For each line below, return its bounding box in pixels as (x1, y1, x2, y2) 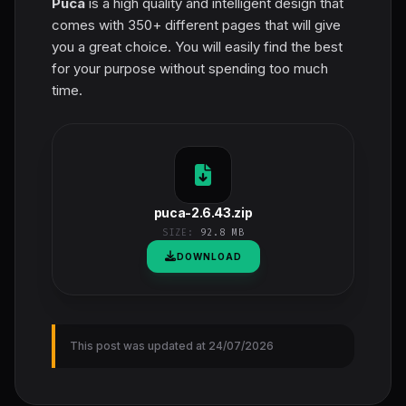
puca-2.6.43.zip (153, 204, 253, 220)
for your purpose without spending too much (52, 59, 328, 77)
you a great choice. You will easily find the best (52, 37, 343, 55)
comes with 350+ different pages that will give (52, 15, 341, 34)
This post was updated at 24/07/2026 (70, 338, 274, 353)
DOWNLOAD (176, 250, 242, 262)
